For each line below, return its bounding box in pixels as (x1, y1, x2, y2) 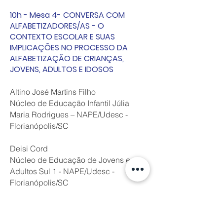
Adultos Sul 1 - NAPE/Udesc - (10, 166, 114, 176)
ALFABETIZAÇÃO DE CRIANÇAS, (10, 53, 124, 64)
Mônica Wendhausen (10, 200, 85, 210)
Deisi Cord (10, 144, 48, 153)
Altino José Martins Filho (10, 87, 96, 97)
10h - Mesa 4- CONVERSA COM (10, 9, 125, 21)
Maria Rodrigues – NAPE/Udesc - (10, 110, 128, 119)
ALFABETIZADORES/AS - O (10, 20, 104, 32)
